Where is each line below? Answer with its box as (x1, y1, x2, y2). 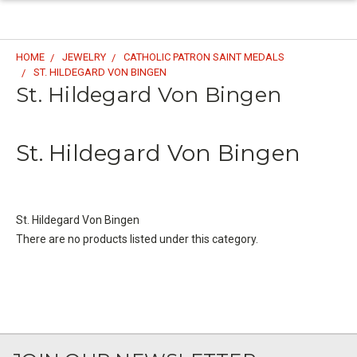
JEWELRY (62, 51, 106, 63)
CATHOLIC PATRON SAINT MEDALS (124, 51, 284, 63)
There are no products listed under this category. (16, 232, 258, 245)
